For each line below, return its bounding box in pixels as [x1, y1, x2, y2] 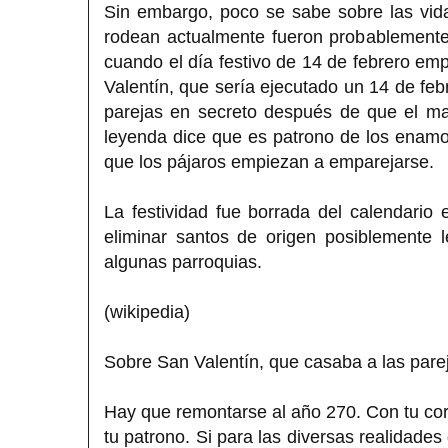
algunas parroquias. [104, 251, 262, 272]
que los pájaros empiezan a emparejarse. [104, 151, 434, 172]
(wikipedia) [104, 301, 190, 322]
